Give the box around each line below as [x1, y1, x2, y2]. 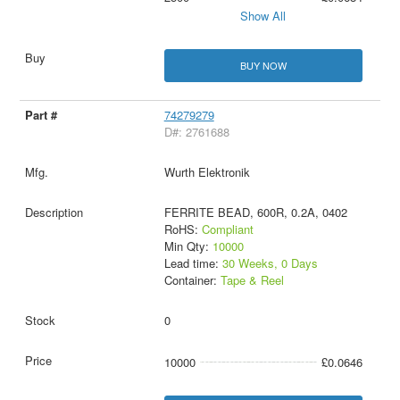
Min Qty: [163, 237, 212, 254]
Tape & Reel [220, 271, 284, 288]
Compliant [201, 220, 254, 237]
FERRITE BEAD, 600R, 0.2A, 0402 [163, 203, 347, 221]
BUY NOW [239, 57, 287, 72]
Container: [163, 271, 221, 288]
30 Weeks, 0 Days [221, 254, 318, 271]
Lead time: [163, 254, 222, 271]
